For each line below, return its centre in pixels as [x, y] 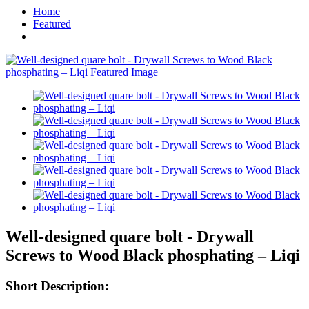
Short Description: [57, 286]
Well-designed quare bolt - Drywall [130, 236]
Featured [52, 24]
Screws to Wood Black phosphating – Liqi [153, 255]
